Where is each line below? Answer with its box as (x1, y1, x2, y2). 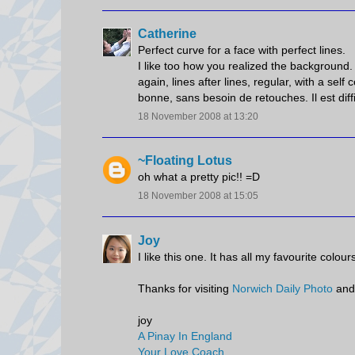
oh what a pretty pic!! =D (138, 170, 260, 184)
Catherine (138, 27, 197, 41)
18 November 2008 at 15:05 (138, 190, 258, 202)
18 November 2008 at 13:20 (138, 111, 258, 123)
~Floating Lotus (138, 154, 232, 168)
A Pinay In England (138, 329, 232, 342)
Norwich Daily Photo (232, 281, 333, 295)
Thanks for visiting (138, 281, 232, 295)
